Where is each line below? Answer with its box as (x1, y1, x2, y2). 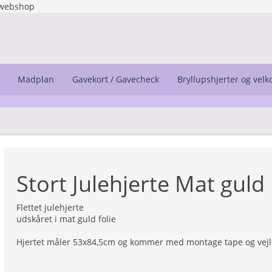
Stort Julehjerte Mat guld (16, 169, 265, 199)
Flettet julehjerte (16, 202, 84, 213)
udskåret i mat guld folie (16, 213, 117, 225)
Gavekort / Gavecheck (72, 73, 159, 85)
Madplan (18, 73, 54, 85)
